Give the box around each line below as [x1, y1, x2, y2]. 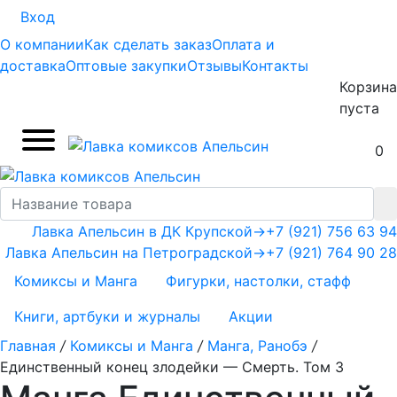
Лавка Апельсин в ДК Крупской [32, 222, 253, 240]
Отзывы [187, 57, 242, 74]
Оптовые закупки [66, 57, 187, 74]
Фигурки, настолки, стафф [166, 271, 351, 290]
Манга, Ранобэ [207, 337, 307, 355]
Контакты [242, 57, 308, 74]
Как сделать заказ [84, 35, 212, 53]
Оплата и [212, 35, 275, 53]
